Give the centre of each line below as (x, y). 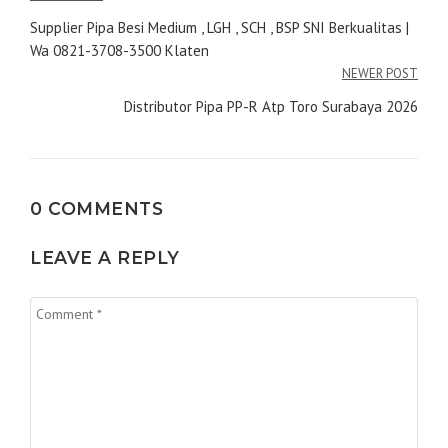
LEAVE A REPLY (105, 257)
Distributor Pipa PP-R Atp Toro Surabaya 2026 (271, 106)
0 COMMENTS (96, 208)
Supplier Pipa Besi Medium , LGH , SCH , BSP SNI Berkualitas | (219, 27)
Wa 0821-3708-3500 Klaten (119, 50)
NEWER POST (380, 73)
